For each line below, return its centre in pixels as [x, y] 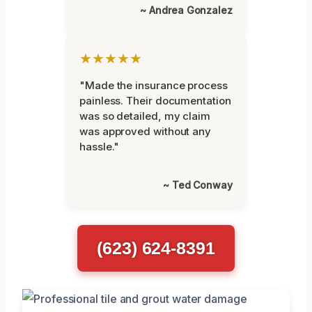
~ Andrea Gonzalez [186, 10]
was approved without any [146, 132]
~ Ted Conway [197, 185]
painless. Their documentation [155, 101]
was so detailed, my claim [145, 116]
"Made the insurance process [154, 86]
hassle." [100, 147]
